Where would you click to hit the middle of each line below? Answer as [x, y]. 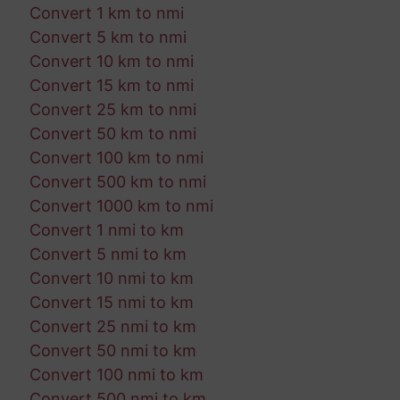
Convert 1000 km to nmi [121, 206]
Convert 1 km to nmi [106, 13]
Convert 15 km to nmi [111, 86]
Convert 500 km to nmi [117, 182]
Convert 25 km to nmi [112, 110]
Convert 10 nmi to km [111, 279]
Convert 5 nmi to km [108, 254]
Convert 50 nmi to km [112, 351]
